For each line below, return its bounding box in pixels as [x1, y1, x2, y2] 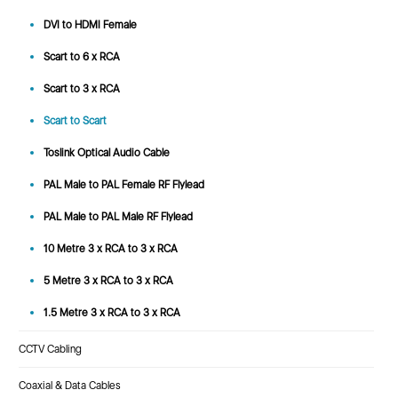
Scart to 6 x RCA [43, 50, 120, 63]
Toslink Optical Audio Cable [43, 146, 170, 159]
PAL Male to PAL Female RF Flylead [43, 178, 204, 191]
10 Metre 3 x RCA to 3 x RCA [43, 242, 178, 255]
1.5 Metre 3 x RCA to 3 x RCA [43, 306, 180, 319]
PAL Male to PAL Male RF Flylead [43, 210, 193, 223]
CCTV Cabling [18, 342, 82, 355]
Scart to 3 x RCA [43, 82, 120, 95]
